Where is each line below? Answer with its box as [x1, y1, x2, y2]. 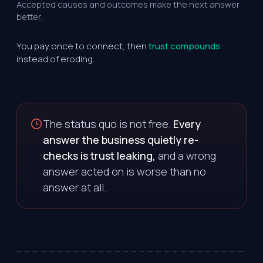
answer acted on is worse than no [43, 164, 206, 178]
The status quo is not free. [43, 116, 173, 131]
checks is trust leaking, [43, 148, 156, 163]
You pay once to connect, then [16, 39, 149, 52]
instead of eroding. [16, 52, 95, 65]
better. [16, 11, 42, 22]
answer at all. [43, 180, 106, 194]
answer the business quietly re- [43, 132, 198, 147]
